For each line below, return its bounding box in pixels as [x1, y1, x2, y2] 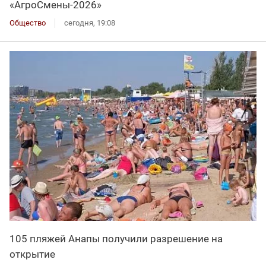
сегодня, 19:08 [64, 18, 115, 28]
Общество [9, 18, 46, 28]
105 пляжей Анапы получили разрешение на [9, 232, 223, 245]
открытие [9, 248, 55, 260]
